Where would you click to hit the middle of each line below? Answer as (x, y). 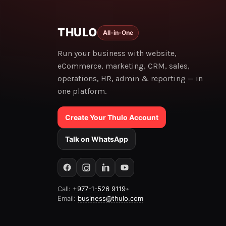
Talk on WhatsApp (97, 139)
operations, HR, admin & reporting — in (130, 78)
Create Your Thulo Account (112, 117)
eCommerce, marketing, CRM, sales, (124, 66)
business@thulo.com (110, 198)
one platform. (82, 91)
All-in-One (118, 32)
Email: (68, 198)
